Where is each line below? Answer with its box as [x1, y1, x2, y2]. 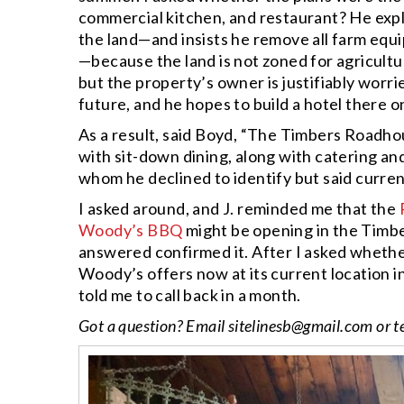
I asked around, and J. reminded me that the [78, 197, 399, 218]
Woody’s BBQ [78, 219, 183, 240]
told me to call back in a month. [78, 284, 301, 305]
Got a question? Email [78, 315, 228, 335]
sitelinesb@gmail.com [227, 315, 373, 335]
